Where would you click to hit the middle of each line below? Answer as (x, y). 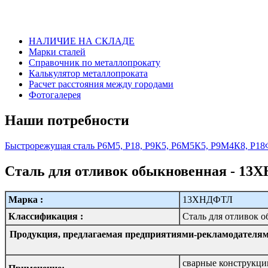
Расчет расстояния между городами (101, 84)
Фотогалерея (55, 95)
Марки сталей (57, 51)
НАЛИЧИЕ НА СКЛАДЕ (82, 41)
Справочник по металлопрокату (95, 62)
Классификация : (46, 217)
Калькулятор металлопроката (88, 73)
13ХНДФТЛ (208, 200)
